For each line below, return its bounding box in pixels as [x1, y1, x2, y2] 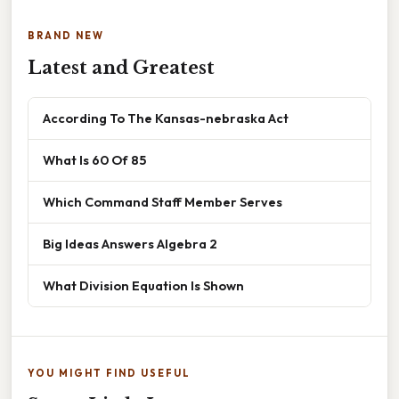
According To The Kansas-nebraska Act [43, 110, 289, 127]
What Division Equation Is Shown [43, 277, 244, 295]
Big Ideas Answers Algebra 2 [43, 235, 217, 253]
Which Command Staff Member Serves [43, 193, 282, 211]
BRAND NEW [28, 29, 104, 43]
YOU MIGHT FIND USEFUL [28, 367, 191, 380]
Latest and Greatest [28, 57, 215, 79]
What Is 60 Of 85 [43, 151, 146, 169]
